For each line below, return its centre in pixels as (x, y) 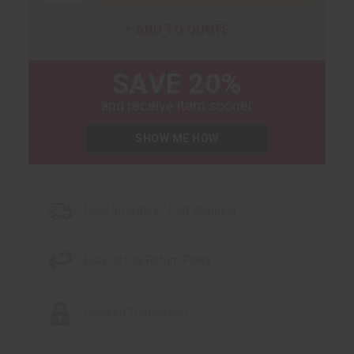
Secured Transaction (136, 313)
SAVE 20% (177, 85)
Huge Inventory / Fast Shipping (160, 211)
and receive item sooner (177, 106)
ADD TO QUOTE (183, 29)
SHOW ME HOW (177, 138)
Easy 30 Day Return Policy (148, 260)
